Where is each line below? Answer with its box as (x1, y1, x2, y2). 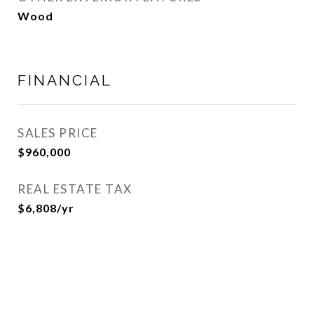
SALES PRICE (18, 125, 98, 140)
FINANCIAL (18, 71, 112, 89)
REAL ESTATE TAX (18, 182, 132, 196)
